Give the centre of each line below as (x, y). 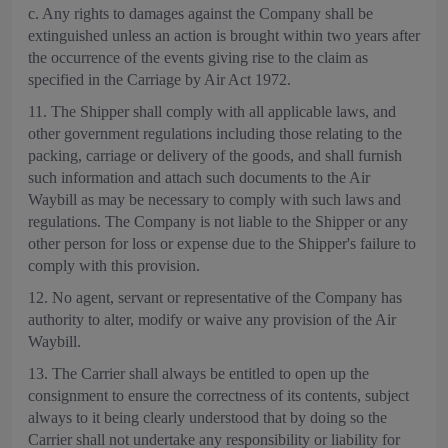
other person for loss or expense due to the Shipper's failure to (222, 243)
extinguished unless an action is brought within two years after (224, 35)
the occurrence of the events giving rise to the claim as (198, 57)
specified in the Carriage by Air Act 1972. (159, 79)
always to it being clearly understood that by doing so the (207, 417)
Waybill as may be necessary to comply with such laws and (214, 199)
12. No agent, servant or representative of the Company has (215, 297)
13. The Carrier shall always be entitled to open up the (198, 373)
